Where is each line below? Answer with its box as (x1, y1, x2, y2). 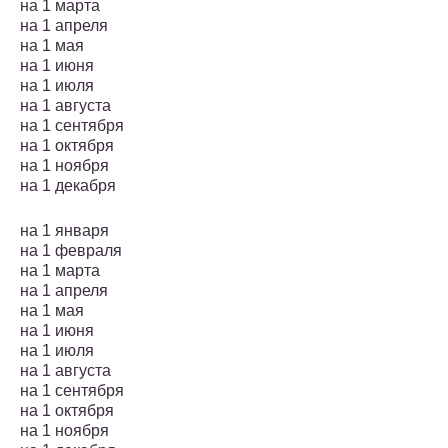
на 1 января (20, 222, 109, 240)
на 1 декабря (20, 177, 116, 195)
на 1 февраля (20, 242, 122, 260)
